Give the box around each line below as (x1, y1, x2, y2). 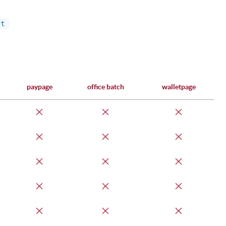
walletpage (161, 82, 196, 91)
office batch (87, 82, 124, 91)
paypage (26, 82, 52, 91)
